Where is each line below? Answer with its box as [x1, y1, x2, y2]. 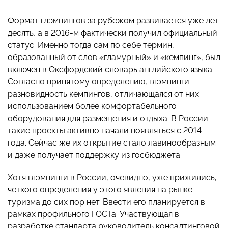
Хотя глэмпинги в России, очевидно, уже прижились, [8, 173, 217, 183]
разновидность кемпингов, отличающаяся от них [8, 89, 199, 99]
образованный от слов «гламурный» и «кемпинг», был [8, 52, 220, 63]
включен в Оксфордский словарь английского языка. [8, 65, 214, 75]
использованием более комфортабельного [8, 101, 177, 111]
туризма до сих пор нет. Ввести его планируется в [8, 197, 205, 207]
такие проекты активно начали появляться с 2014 [8, 126, 202, 136]
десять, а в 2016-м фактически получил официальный [8, 28, 217, 38]
